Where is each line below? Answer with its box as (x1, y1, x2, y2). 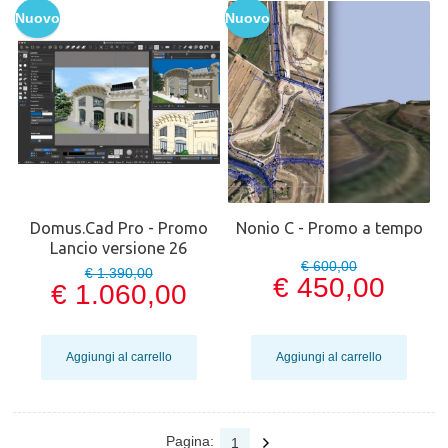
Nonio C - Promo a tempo (235, 219, 423, 238)
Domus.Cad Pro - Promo (29, 219, 208, 238)
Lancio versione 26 (50, 239, 188, 258)
